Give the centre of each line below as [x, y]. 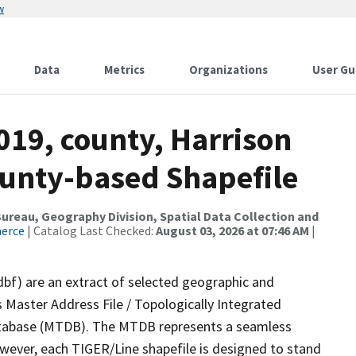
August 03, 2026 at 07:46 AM [232, 230]
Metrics [124, 70]
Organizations [228, 70]
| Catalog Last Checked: [90, 230]
